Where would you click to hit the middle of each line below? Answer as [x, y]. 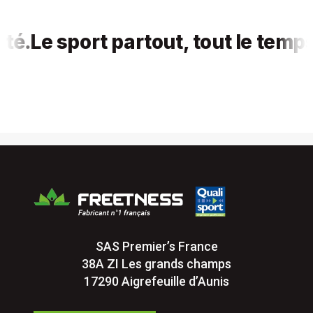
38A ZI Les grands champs [156, 263]
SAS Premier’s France [156, 246]
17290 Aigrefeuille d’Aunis [156, 281]
